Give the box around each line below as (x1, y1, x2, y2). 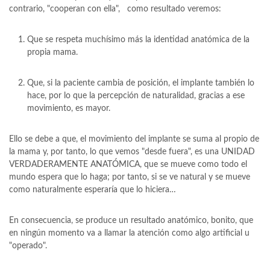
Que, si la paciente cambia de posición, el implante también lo (27, 79, 254, 87)
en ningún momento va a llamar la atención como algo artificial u (9, 229, 250, 237)
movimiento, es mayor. (27, 104, 110, 113)
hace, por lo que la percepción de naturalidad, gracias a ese (27, 92, 245, 100)
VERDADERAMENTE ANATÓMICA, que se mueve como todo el (9, 160, 247, 169)
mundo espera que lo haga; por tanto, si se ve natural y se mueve (9, 173, 250, 181)
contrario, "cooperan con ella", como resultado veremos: (9, 5, 221, 13)
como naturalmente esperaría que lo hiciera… (9, 186, 176, 194)
